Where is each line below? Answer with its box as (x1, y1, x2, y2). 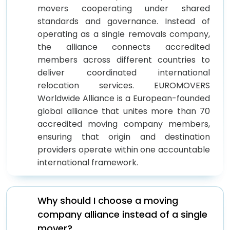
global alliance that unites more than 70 (37, 105, 210, 117)
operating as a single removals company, (37, 28, 210, 40)
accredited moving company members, (37, 118, 210, 130)
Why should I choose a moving (37, 194, 178, 207)
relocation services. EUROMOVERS (37, 79, 210, 91)
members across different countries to (37, 53, 210, 66)
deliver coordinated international (37, 66, 210, 79)
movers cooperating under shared (37, 2, 210, 14)
